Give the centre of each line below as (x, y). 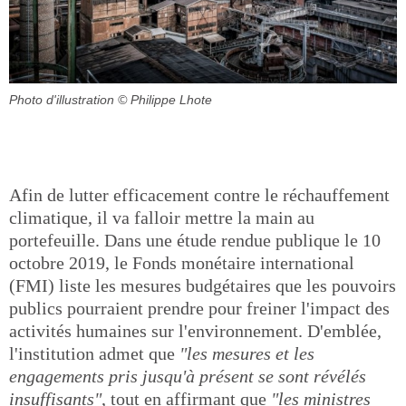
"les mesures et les (247, 353)
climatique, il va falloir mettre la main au (162, 217)
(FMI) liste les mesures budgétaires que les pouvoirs (203, 285)
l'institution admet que (94, 353)
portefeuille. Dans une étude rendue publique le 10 (195, 240)
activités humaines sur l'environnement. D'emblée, (195, 331)
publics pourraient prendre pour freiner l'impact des (199, 308)
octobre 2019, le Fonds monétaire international (182, 263)
